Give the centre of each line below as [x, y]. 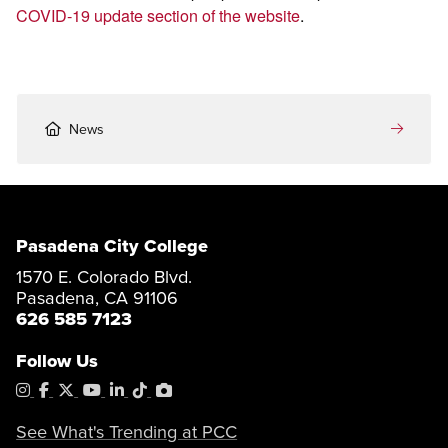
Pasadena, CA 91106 [97, 298]
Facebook [83, 389]
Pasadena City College [112, 246]
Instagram [65, 389]
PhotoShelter [217, 389]
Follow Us [57, 360]
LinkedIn [153, 389]
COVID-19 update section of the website [158, 14]
